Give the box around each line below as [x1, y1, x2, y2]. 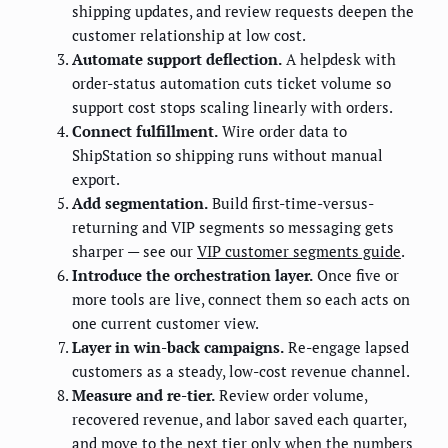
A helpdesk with [282, 49, 396, 70]
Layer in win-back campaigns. [72, 337, 284, 358]
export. [72, 169, 120, 190]
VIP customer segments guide [197, 241, 401, 262]
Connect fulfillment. [72, 121, 218, 142]
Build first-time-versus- [208, 193, 374, 214]
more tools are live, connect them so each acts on [72, 289, 410, 310]
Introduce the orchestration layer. [72, 265, 313, 286]
